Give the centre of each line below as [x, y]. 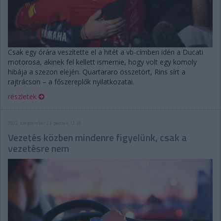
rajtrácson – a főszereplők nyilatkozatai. [71, 81]
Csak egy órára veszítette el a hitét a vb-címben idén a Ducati [106, 52]
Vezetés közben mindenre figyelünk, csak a [97, 137]
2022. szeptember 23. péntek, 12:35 [44, 123]
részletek [23, 96]
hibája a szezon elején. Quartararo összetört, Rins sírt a [97, 72]
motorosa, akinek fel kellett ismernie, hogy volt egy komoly [102, 62]
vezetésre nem [38, 148]
